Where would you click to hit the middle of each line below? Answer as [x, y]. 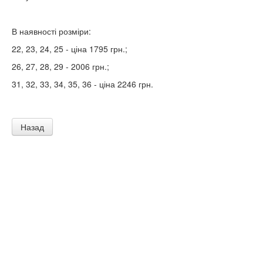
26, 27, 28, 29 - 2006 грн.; [60, 67]
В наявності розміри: [51, 31]
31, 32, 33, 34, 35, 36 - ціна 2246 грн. [82, 84]
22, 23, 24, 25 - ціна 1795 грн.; [70, 49]
